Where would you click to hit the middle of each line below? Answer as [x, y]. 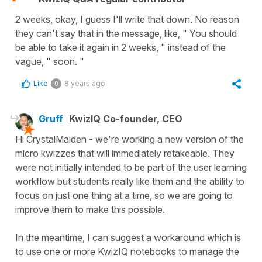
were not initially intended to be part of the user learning [131, 167]
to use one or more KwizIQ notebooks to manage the [127, 251]
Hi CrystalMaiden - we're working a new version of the [130, 139]
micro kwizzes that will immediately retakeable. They [125, 153]
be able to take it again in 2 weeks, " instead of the [120, 47]
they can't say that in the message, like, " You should [126, 33]
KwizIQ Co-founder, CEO [126, 118]
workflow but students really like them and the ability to [130, 181]
